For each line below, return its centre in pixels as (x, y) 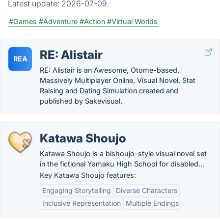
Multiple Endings (152, 203)
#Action (92, 21)
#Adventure (58, 21)
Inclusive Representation (82, 203)
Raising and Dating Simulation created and (109, 91)
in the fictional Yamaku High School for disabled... (122, 164)
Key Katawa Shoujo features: (88, 175)
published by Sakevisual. (81, 101)
